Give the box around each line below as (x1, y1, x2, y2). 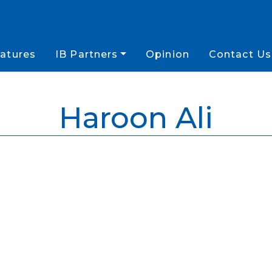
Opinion (146, 49, 189, 60)
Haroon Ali (59, 100, 213, 135)
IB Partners (55, 49, 118, 60)
